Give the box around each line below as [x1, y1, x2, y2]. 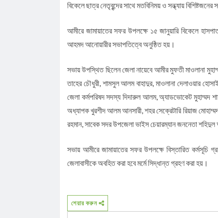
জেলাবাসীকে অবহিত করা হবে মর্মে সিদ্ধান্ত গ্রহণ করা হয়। [67, 158, 208, 168]
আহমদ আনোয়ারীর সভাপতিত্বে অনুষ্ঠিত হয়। [67, 39, 175, 49]
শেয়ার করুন [71, 199, 99, 207]
